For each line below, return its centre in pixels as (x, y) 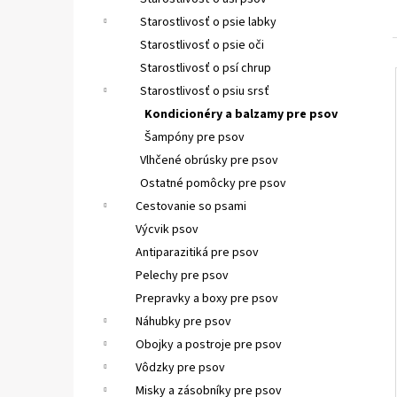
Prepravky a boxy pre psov (207, 299)
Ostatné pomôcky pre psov (213, 183)
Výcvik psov (167, 230)
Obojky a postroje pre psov (209, 345)
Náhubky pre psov (183, 322)
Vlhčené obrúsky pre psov (209, 160)
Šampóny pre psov (195, 137)
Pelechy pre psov (182, 276)
